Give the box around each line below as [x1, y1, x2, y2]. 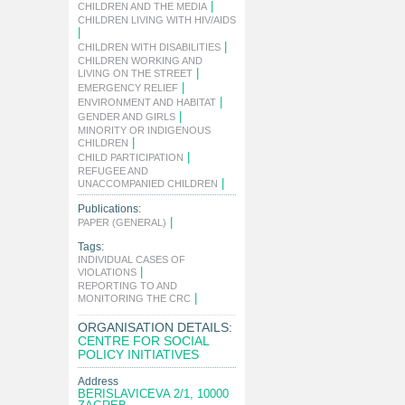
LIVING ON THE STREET [78, 68, 193, 79]
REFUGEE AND [78, 165, 148, 176]
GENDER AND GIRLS [78, 111, 175, 122]
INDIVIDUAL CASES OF [78, 254, 185, 265]
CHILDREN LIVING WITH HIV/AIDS [78, 14, 236, 25]
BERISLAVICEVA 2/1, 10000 [78, 387, 229, 400]
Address [78, 375, 118, 388]
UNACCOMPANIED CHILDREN [78, 178, 218, 189]
